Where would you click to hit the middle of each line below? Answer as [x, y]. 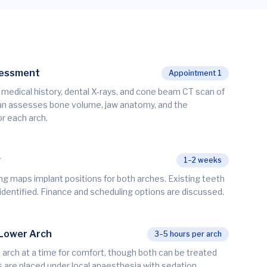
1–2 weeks [203, 160]
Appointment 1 [195, 73]
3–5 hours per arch [188, 234]
